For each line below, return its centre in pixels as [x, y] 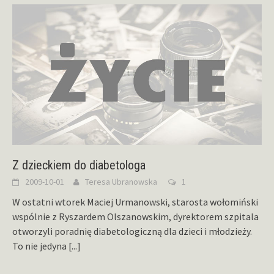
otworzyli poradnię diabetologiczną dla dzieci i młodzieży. [132, 231]
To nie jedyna [40, 246]
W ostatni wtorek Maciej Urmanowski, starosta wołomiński [135, 202]
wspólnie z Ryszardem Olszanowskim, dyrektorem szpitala [135, 217]
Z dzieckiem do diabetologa [79, 165]
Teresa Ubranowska [121, 182]
